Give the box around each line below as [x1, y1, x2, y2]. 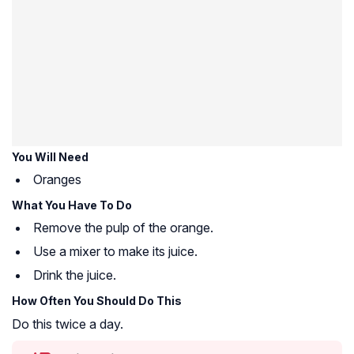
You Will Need [12, 149, 88, 164]
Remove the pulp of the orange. [33, 219, 213, 235]
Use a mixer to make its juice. [33, 243, 198, 259]
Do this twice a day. [12, 315, 123, 332]
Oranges [33, 171, 81, 187]
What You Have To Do [12, 198, 132, 212]
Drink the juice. [33, 266, 116, 283]
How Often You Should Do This [12, 293, 182, 307]
